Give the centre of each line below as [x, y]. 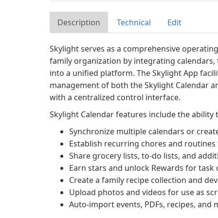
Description [79, 22]
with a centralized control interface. [115, 97]
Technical [134, 22]
